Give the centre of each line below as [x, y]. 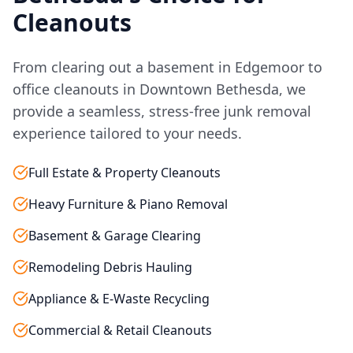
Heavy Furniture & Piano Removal [128, 204]
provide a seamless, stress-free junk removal [162, 111]
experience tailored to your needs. [127, 133]
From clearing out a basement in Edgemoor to [167, 67]
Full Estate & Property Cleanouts [124, 173]
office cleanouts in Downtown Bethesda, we [159, 89]
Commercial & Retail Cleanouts [120, 330]
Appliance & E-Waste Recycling [119, 299]
